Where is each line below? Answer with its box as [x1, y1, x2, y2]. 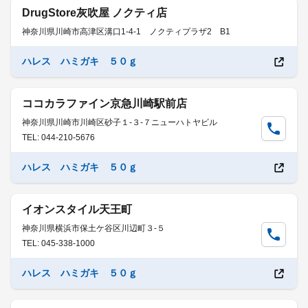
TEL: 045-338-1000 [22, 239, 95, 248]
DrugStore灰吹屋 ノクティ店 [22, 7, 167, 19]
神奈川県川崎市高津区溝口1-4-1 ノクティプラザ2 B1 [22, 27, 230, 36]
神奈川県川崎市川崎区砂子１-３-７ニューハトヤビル [22, 118, 217, 127]
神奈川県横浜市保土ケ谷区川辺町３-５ [22, 223, 165, 233]
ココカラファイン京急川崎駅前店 [22, 98, 187, 109]
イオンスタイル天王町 [22, 203, 132, 215]
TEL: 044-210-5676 [22, 133, 95, 142]
